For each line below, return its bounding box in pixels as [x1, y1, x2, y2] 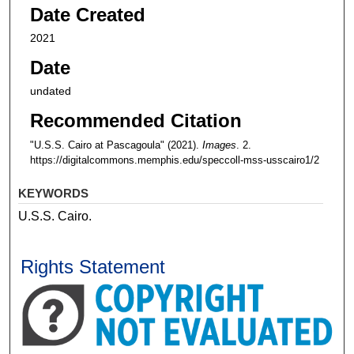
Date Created [29, 4, 145, 26]
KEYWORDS [18, 186, 89, 200]
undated [29, 85, 71, 98]
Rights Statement [21, 255, 166, 277]
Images [201, 138, 236, 151]
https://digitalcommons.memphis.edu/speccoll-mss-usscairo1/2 [29, 153, 319, 166]
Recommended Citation [29, 109, 242, 131]
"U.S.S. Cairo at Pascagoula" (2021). [29, 138, 202, 151]
